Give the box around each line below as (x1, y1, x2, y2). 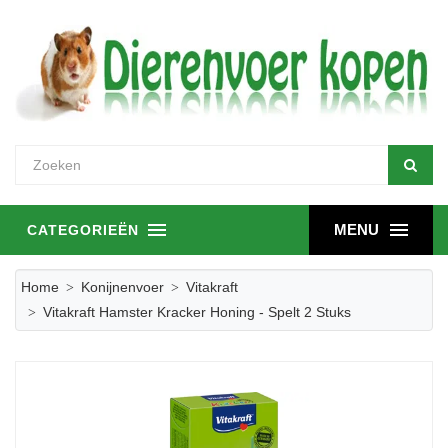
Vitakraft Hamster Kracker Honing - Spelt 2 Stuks (43, 304, 351, 320)
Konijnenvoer (81, 279, 164, 295)
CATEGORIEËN (27, 222, 139, 238)
